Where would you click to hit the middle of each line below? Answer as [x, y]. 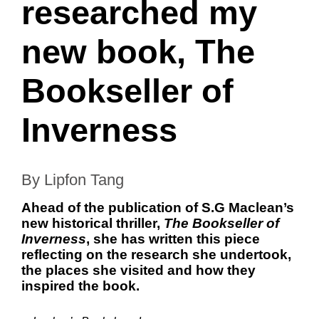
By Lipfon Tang [73, 180]
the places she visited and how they [138, 270]
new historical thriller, [93, 223]
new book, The [138, 52]
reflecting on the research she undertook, [156, 255]
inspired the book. [80, 286]
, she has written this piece [173, 239]
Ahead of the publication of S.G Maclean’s [158, 208]
